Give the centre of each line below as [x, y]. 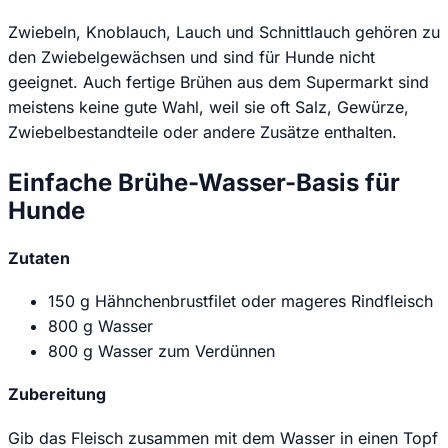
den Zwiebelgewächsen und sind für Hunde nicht [191, 56]
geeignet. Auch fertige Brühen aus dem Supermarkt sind [218, 81]
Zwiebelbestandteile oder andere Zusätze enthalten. [202, 131]
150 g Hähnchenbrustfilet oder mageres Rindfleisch [240, 301]
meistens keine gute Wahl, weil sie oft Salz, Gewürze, [208, 106]
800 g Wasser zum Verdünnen [161, 351]
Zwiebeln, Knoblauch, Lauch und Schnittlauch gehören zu [224, 31]
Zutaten [39, 257]
